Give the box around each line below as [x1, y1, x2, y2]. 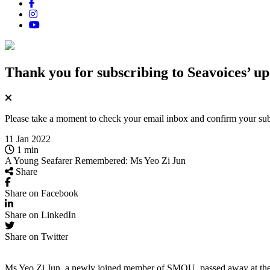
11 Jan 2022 [5, 133, 51, 144]
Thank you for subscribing [5, 64, 172, 80]
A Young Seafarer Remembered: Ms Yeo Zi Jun [5, 155, 186, 166]
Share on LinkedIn [5, 209, 76, 220]
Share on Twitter [5, 231, 68, 242]
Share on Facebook [5, 187, 78, 198]
